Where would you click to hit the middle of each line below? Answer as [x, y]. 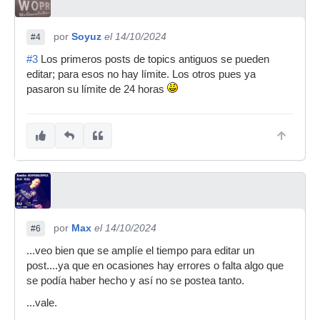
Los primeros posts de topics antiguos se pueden [154, 59]
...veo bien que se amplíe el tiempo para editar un [140, 251]
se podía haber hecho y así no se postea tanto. [135, 281]
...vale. [42, 303]
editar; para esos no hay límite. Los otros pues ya [141, 74]
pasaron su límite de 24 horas [97, 89]
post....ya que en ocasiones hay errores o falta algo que [155, 266]
